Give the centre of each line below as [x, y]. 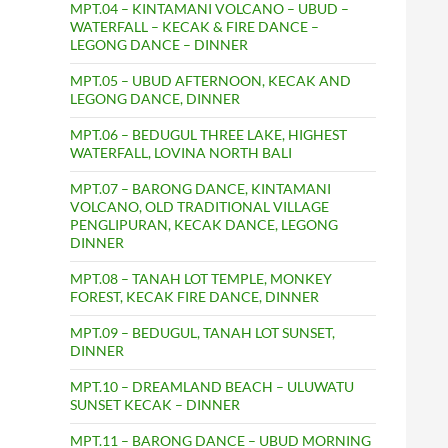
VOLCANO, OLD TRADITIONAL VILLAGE [199, 207]
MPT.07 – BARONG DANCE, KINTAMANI [200, 189]
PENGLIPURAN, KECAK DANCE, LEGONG [204, 225]
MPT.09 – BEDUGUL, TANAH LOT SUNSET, [202, 333]
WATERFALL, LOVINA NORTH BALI [181, 153]
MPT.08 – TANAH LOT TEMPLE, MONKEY [201, 279]
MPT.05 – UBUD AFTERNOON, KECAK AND [210, 81]
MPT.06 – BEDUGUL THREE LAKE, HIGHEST [208, 135]
